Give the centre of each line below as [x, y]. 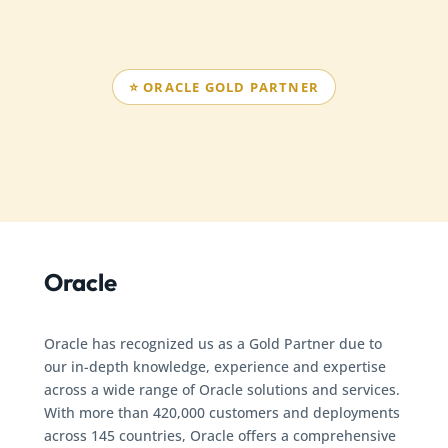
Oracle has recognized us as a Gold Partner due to [213, 343]
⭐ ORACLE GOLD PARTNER [224, 86]
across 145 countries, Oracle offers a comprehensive [220, 435]
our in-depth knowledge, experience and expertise [215, 366]
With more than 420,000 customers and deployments [222, 412]
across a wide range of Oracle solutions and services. [222, 389]
